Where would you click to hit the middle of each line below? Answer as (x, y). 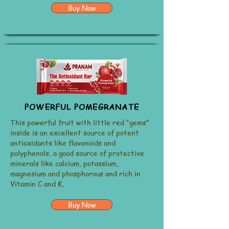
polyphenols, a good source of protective (77, 153)
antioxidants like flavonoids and (63, 143)
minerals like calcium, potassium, (64, 163)
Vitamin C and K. (38, 184)
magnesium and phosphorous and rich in (75, 173)
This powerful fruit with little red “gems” (80, 122)
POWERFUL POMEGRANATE (82, 107)
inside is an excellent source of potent (75, 132)
